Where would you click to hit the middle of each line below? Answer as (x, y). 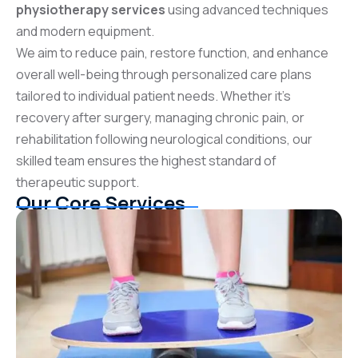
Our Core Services (101, 202)
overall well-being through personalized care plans (164, 74)
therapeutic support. (78, 182)
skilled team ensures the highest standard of (146, 160)
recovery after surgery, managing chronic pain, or (160, 117)
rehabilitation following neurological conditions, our (164, 139)
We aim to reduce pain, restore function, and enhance (172, 52)
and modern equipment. (85, 31)
